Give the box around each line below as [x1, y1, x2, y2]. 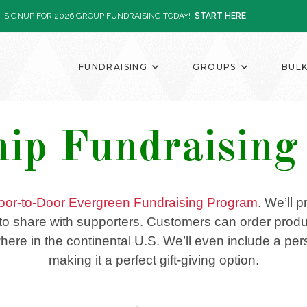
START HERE [193, 11, 247, 21]
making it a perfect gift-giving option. [48, 253, 259, 267]
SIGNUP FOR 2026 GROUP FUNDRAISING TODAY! [4, 11, 193, 21]
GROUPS [193, 62, 236, 72]
